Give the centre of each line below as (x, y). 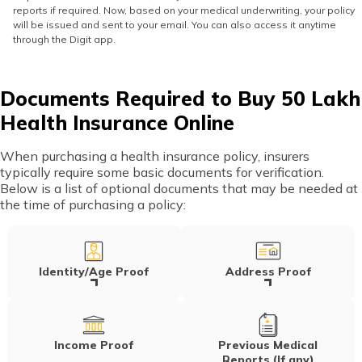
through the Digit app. (64, 39)
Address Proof (268, 271)
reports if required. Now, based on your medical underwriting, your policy (184, 10)
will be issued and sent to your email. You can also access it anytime (175, 24)
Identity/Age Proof (94, 271)
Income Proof (94, 345)
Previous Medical (268, 345)
